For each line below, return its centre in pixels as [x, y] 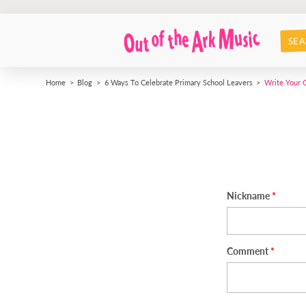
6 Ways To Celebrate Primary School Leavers [178, 82]
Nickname [248, 195]
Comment [248, 250]
